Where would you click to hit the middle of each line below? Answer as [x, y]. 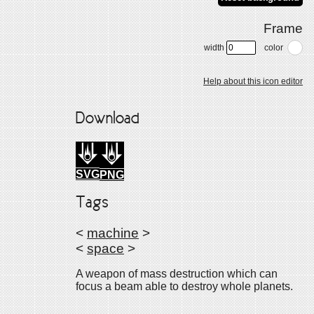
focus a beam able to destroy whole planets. [184, 286]
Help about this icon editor [253, 81]
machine [113, 233]
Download [108, 119]
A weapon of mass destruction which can [177, 273]
